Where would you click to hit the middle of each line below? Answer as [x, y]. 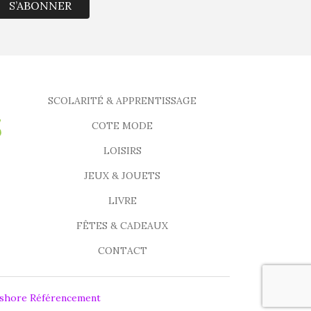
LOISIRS [122, 151]
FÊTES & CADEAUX [122, 226]
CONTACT [122, 251]
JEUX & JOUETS [122, 176]
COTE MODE [122, 126]
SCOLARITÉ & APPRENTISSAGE [122, 101]
